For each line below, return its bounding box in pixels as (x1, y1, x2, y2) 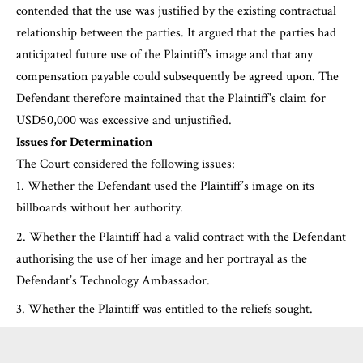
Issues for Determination (16, 134, 152, 152)
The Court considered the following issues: (16, 156, 235, 173)
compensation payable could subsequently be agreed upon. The (16, 68, 339, 86)
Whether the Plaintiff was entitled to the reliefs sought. (28, 301, 313, 318)
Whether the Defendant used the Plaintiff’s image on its (28, 177, 314, 195)
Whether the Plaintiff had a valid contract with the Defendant (29, 228, 346, 246)
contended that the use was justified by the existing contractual (16, 2, 336, 20)
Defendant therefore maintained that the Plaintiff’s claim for (16, 90, 326, 108)
